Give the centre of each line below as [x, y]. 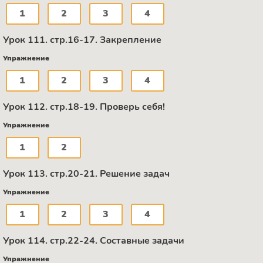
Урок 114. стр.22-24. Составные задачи [94, 241]
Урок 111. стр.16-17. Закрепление [82, 40]
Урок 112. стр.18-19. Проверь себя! [84, 107]
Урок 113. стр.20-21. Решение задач [86, 174]
